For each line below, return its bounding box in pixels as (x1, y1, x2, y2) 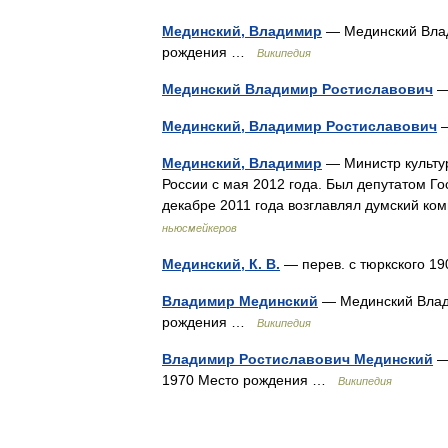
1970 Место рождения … (162, 372, 338, 388)
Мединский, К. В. (162, 256, 280, 272)
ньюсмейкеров (162, 222, 237, 234)
